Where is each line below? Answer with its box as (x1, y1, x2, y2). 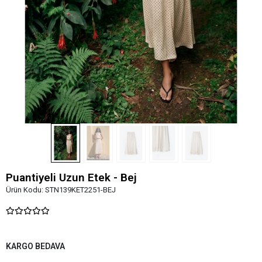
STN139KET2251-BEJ (45, 185, 116, 194)
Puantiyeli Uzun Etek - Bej (6, 170, 137, 184)
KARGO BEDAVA (6, 241, 65, 251)
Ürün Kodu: (6, 185, 45, 194)
